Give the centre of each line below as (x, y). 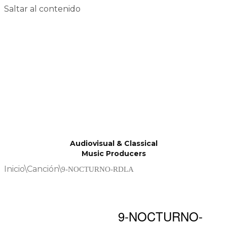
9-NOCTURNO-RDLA (98, 169)
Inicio (14, 169)
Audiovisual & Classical (113, 143)
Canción (43, 169)
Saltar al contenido (42, 9)
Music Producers (113, 154)
